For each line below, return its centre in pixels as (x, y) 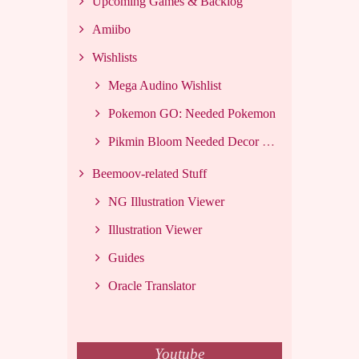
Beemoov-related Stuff (149, 173)
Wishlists (115, 57)
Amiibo (111, 29)
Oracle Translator (152, 285)
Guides (126, 257)
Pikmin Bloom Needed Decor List (185, 141)
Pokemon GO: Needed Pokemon (192, 113)
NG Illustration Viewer (166, 201)
